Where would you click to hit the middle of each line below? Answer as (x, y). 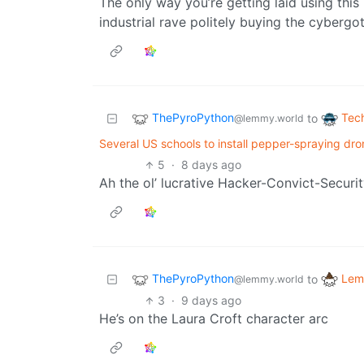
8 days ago (212, 165)
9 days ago (212, 301)
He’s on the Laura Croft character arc (214, 319)
